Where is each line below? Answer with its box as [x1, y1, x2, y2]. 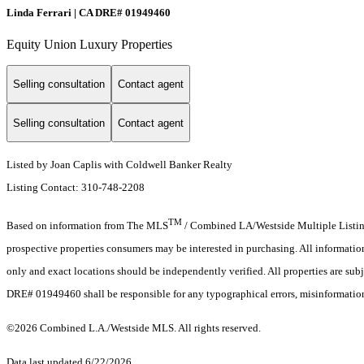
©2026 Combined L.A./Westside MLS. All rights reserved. [6, 322, 261, 335]
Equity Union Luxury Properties [6, 37, 172, 51]
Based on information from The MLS [6, 219, 168, 232]
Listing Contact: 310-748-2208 [6, 181, 147, 194]
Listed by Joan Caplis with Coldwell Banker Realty [6, 158, 232, 171]
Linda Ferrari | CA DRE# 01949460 [6, 6, 171, 19]
